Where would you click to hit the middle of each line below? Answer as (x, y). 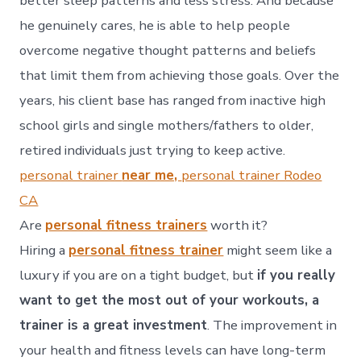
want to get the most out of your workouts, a (170, 301)
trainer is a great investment (114, 326)
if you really (297, 276)
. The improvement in (272, 326)
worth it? (238, 226)
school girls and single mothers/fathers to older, (167, 126)
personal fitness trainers (127, 226)
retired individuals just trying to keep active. (153, 151)
